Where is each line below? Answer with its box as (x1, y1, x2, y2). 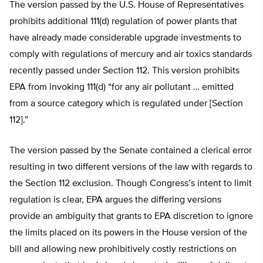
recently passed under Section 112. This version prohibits (9, 66, 240, 76)
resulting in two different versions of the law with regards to (9, 163, 252, 173)
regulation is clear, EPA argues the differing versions (9, 195, 221, 205)
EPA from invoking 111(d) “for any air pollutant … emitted (9, 83, 234, 93)
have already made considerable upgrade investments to (9, 33, 241, 43)
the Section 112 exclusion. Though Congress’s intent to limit (9, 179, 252, 189)
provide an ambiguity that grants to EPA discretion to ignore (9, 212, 253, 222)
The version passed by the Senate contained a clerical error (9, 146, 252, 156)
